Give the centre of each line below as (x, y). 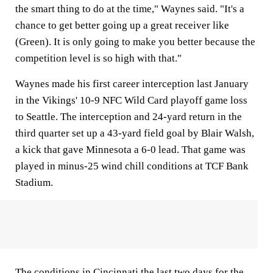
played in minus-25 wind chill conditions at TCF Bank (132, 166)
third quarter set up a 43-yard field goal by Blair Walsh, (135, 133)
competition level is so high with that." (98, 58)
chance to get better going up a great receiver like (122, 25)
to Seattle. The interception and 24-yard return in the (129, 116)
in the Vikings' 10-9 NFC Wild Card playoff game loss (131, 100)
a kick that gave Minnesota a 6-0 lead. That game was (130, 149)
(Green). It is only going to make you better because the (135, 41)
